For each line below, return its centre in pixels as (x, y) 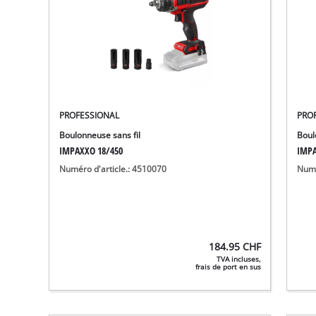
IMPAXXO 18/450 (91, 151)
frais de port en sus (229, 267)
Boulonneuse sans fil (100, 135)
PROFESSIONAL (90, 116)
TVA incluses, (239, 259)
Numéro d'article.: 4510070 (113, 169)
